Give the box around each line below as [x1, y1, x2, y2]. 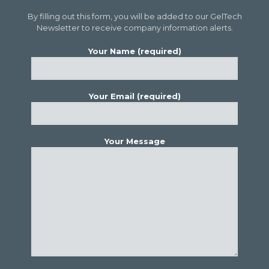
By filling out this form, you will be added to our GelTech [27, 11, 242, 21]
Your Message [104, 136, 165, 146]
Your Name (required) [88, 46, 181, 56]
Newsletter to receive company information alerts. [36, 22, 233, 32]
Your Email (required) [88, 91, 181, 101]
